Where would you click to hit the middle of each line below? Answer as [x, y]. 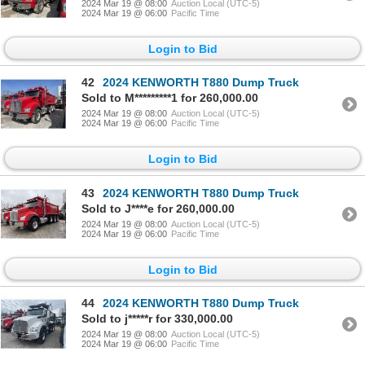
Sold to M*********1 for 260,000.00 [170, 98]
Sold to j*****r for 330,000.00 [157, 318]
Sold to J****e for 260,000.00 [158, 208]
